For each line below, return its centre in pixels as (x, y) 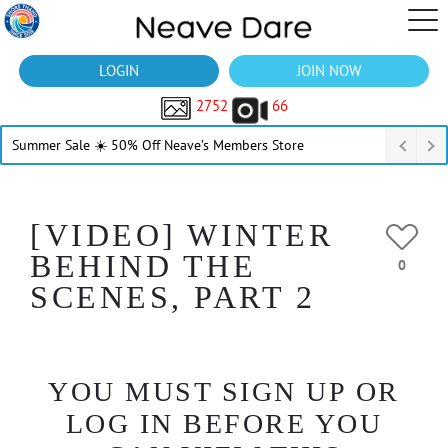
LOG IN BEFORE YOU (224, 423)
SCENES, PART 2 (172, 297)
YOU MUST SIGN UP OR (224, 391)
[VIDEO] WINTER (181, 235)
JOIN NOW (329, 70)
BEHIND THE (143, 266)
